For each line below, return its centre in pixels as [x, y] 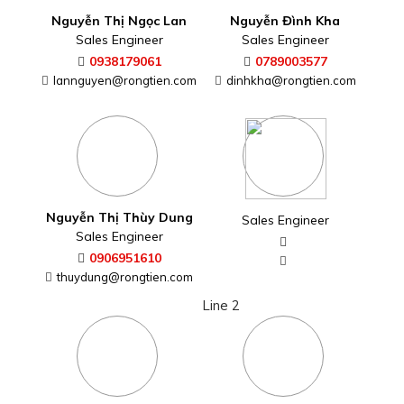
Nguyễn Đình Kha [285, 21]
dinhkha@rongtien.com [291, 81]
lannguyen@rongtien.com [125, 81]
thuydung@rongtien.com [125, 277]
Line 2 [221, 306]
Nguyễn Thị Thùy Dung [119, 218]
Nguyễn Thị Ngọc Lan [119, 21]
